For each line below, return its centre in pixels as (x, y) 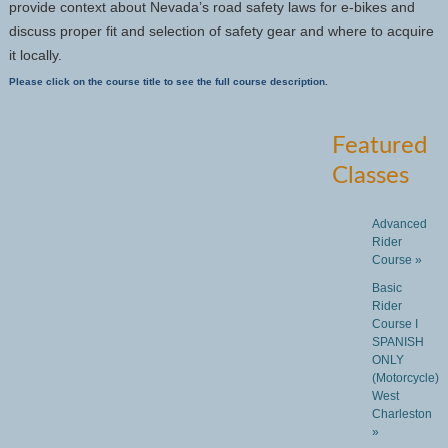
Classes (370, 176)
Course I (394, 324)
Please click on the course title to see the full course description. (168, 82)
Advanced (399, 224)
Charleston (401, 414)
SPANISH (397, 342)
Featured (379, 146)
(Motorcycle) (405, 378)
